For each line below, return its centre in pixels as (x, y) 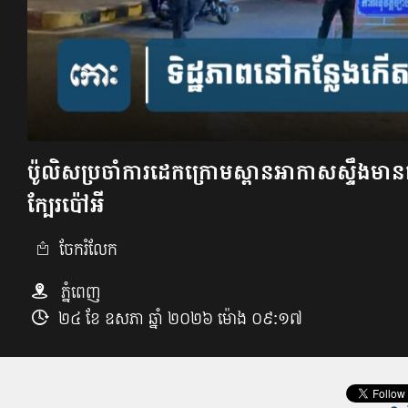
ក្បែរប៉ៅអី (66, 204)
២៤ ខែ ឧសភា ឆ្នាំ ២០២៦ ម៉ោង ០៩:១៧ (180, 318)
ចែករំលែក (86, 249)
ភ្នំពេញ (79, 291)
